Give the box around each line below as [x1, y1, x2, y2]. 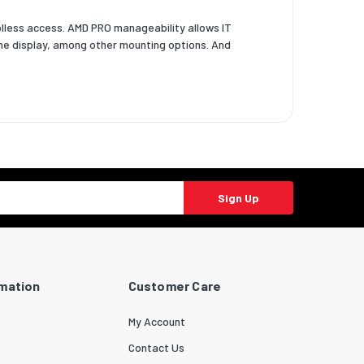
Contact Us [128, 340, 184, 354]
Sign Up [217, 191, 259, 206]
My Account [128, 314, 185, 329]
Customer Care [128, 278, 222, 294]
